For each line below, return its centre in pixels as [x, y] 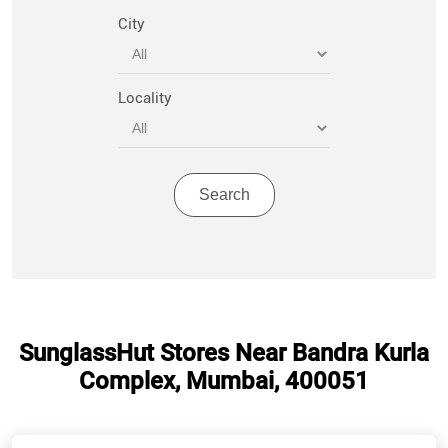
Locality [145, 98]
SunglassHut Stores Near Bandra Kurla [224, 353]
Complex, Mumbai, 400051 [224, 381]
